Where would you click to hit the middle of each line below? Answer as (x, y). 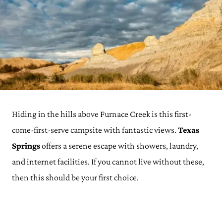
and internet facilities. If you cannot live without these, (108, 162)
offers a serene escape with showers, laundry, (119, 146)
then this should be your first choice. (76, 177)
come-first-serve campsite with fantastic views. (94, 130)
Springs (26, 146)
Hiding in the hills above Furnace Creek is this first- (102, 114)
